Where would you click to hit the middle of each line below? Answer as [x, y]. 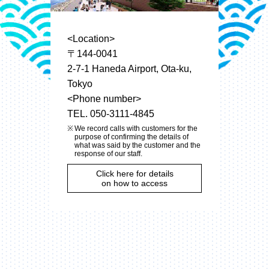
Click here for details [134, 173]
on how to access [134, 183]
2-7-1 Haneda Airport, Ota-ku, [129, 68]
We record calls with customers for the [136, 128]
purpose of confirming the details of [131, 137]
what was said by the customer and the [138, 145]
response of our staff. [108, 153]
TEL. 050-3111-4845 [111, 113]
